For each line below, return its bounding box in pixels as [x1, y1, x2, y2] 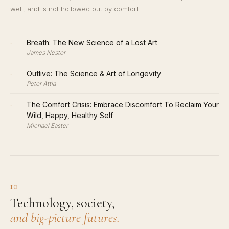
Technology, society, [10, 194, 114, 211]
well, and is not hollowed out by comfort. [10, 5, 141, 13]
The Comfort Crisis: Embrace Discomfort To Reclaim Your [27, 100, 219, 109]
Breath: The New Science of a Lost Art [27, 38, 157, 47]
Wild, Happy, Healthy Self [27, 111, 113, 120]
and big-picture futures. [10, 209, 120, 225]
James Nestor [27, 49, 65, 56]
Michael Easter [27, 122, 68, 129]
